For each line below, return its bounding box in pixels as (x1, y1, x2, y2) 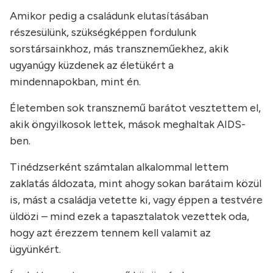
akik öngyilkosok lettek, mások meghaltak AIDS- (10, 118, 246, 132)
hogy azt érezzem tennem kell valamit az (10, 226, 211, 240)
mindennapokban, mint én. (10, 75, 141, 89)
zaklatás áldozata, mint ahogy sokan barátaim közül (10, 177, 261, 191)
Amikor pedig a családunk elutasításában (10, 9, 208, 23)
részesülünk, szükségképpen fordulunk (10, 26, 196, 40)
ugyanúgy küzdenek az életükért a (10, 58, 174, 73)
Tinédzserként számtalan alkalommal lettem (10, 160, 229, 174)
